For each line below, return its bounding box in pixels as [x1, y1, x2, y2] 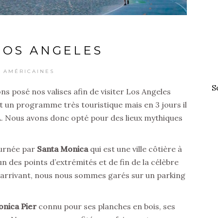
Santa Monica [37, 144, 88, 154]
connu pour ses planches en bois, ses [38, 201, 175, 212]
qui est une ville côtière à [88, 144, 182, 154]
